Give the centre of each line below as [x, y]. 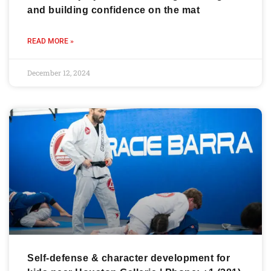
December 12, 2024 [59, 72]
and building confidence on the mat [113, 10]
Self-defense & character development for [129, 258]
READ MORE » [51, 41]
